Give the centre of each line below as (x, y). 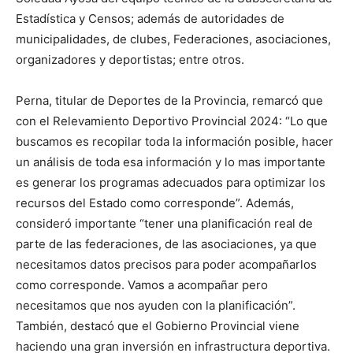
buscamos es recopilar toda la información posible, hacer (175, 141)
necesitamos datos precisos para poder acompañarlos (166, 264)
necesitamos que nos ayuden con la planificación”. (156, 305)
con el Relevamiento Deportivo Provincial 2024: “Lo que (172, 121)
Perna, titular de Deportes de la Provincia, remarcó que (169, 100)
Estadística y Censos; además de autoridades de (150, 18)
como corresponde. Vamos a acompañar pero (142, 284)
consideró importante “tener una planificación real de (164, 223)
